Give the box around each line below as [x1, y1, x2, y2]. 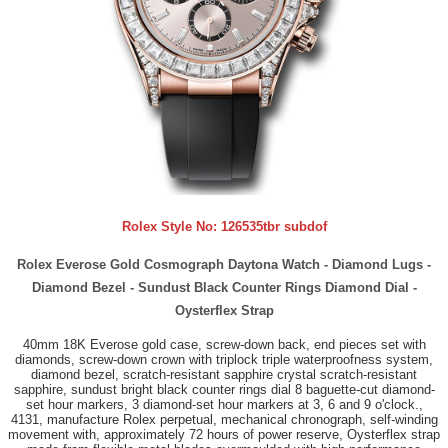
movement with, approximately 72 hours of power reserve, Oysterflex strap [8, 426, 440, 442]
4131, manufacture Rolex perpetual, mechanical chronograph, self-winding [10, 411, 438, 427]
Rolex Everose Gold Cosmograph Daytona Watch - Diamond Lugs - [17, 256, 431, 272]
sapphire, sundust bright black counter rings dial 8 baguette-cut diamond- [13, 381, 435, 397]
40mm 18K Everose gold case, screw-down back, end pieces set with [22, 336, 426, 352]
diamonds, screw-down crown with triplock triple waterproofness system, [15, 351, 433, 367]
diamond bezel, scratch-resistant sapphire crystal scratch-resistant [31, 366, 417, 382]
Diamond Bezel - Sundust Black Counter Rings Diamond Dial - [31, 279, 417, 295]
